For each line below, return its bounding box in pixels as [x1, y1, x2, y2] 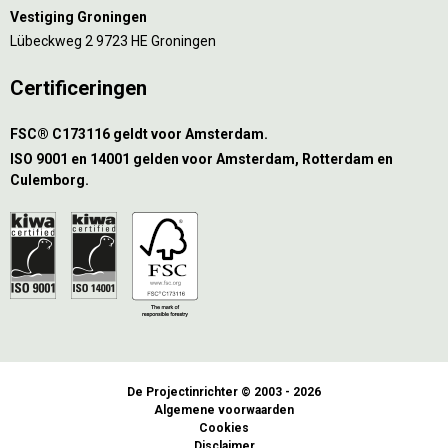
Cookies [199, 420, 249, 435]
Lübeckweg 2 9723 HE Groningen [10, 33, 216, 50]
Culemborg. [10, 171, 89, 188]
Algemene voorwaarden [154, 402, 294, 417]
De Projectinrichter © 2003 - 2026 [127, 384, 321, 399]
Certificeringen [10, 76, 147, 101]
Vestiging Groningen [10, 8, 147, 25]
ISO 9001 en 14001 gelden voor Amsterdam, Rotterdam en [10, 150, 393, 167]
